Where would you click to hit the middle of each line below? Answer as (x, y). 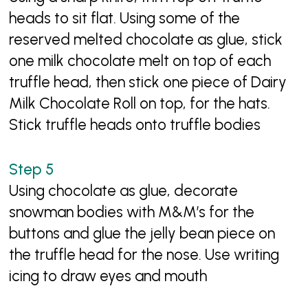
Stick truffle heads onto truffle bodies (135, 125)
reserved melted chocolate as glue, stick (146, 40)
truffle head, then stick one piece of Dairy (148, 82)
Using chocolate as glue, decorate (124, 190)
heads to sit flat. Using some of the (125, 19)
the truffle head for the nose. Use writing (144, 254)
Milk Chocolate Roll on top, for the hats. (140, 104)
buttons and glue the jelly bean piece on (142, 233)
